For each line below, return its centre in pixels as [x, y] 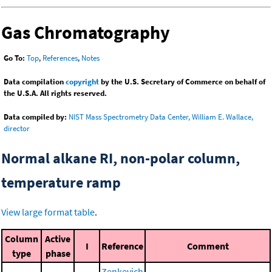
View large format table [48, 212]
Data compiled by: [35, 117]
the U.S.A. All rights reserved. [55, 93]
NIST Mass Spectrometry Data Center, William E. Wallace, [161, 117]
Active [58, 239]
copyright [82, 82]
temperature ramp [61, 183]
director [17, 129]
